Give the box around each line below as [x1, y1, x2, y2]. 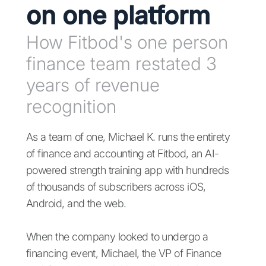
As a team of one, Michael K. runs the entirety [26, 131, 230, 144]
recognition [26, 96, 116, 118]
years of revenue [26, 74, 160, 96]
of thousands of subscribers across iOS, [26, 180, 206, 194]
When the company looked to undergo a [26, 230, 208, 243]
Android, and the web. [26, 197, 129, 210]
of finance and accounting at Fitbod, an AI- [26, 147, 219, 160]
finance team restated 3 [26, 53, 217, 75]
